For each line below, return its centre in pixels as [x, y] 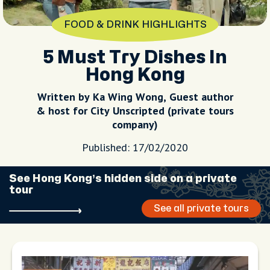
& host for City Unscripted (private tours [135, 111]
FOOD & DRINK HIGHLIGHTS [135, 25]
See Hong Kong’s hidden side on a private [123, 179]
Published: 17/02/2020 [135, 147]
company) [135, 124]
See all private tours [201, 208]
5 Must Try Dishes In [135, 58]
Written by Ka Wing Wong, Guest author [135, 97]
